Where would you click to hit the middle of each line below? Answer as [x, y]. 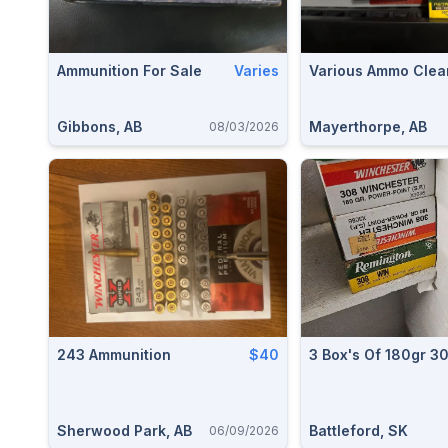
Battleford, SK [358, 430]
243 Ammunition [114, 354]
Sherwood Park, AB [124, 430]
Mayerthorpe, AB [368, 126]
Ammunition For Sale [129, 70]
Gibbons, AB [99, 126]
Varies [256, 70]
